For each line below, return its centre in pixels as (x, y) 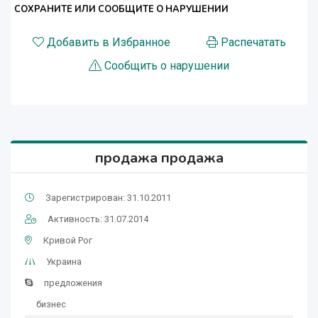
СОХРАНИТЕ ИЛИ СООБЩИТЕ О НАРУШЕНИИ (121, 10)
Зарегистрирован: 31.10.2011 (108, 198)
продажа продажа (159, 158)
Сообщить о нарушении (167, 66)
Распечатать (253, 43)
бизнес (51, 305)
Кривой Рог (68, 241)
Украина (64, 262)
